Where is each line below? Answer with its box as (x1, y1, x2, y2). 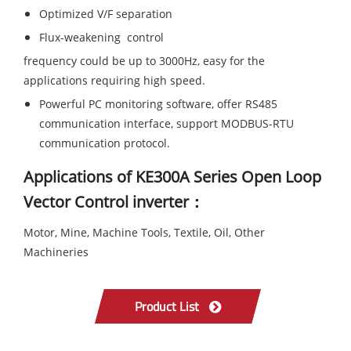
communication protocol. (39, 135, 170, 150)
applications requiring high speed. (24, 72, 205, 88)
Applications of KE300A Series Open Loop (24, 165, 321, 187)
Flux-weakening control (39, 29, 164, 45)
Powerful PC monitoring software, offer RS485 (39, 96, 277, 111)
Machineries (24, 244, 89, 259)
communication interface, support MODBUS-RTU (39, 115, 294, 131)
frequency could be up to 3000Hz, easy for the (24, 52, 265, 68)
